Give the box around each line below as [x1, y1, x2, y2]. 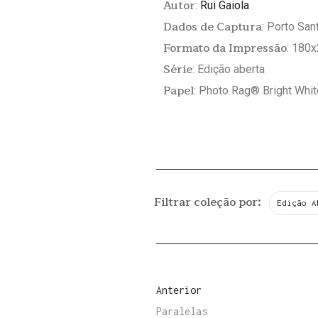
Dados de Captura [163, 17, 263, 36]
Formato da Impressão [163, 38, 287, 57]
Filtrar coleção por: [154, 192, 262, 212]
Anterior [156, 283, 202, 296]
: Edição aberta [192, 62, 265, 76]
